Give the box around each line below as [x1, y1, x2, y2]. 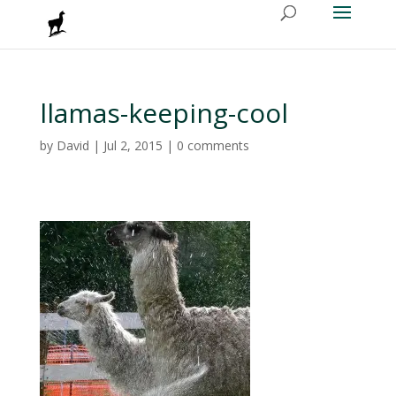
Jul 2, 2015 [103, 137, 163, 154]
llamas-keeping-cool [39, 95, 288, 131]
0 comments [176, 137, 249, 154]
